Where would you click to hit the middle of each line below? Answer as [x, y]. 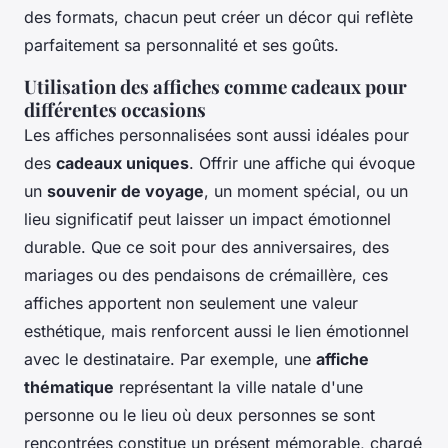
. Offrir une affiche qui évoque [302, 162]
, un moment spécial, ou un [306, 190]
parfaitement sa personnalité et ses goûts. [181, 44]
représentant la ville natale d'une [238, 386]
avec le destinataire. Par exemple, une [170, 358]
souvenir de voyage [125, 190]
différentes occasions [115, 109]
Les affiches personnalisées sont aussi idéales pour [216, 134]
